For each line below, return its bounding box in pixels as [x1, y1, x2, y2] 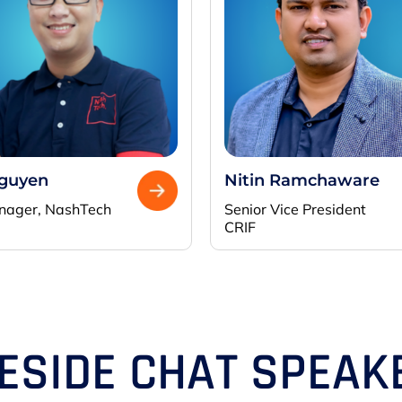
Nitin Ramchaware [224, 170, 380, 191]
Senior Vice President [224, 200, 366, 219]
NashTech [45, 200, 111, 219]
